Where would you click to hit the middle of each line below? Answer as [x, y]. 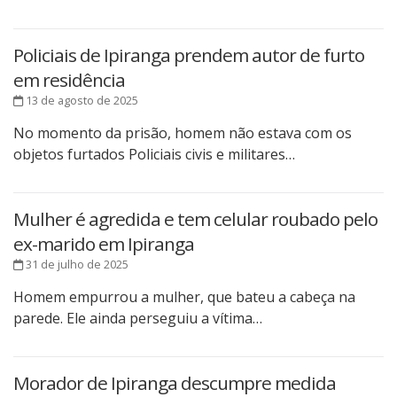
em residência [69, 80]
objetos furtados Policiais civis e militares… [154, 155]
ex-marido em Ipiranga [104, 244]
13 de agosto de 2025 [81, 101]
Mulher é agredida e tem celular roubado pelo [195, 219]
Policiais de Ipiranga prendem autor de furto [189, 55]
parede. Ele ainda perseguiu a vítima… [138, 319]
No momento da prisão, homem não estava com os [183, 133]
